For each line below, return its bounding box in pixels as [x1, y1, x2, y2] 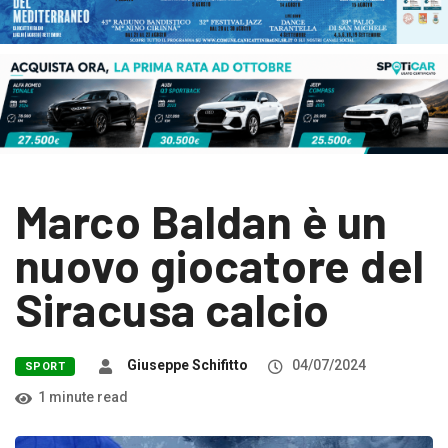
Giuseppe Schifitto [127, 357, 249, 374]
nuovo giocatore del [15, 237, 425, 293]
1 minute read [38, 389, 128, 406]
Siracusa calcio [15, 281, 330, 337]
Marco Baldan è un [15, 193, 388, 249]
